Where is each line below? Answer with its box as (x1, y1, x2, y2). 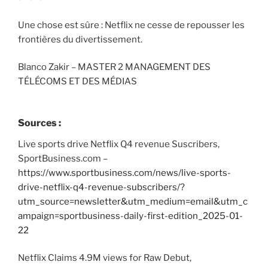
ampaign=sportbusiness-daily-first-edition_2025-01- (18, 210, 243, 221)
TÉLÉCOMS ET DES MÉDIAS (18, 76, 139, 87)
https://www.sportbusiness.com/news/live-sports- (18, 167, 231, 178)
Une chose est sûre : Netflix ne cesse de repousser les (18, 19, 245, 31)
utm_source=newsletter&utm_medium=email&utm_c (18, 196, 248, 207)
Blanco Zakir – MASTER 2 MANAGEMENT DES (18, 62, 211, 73)
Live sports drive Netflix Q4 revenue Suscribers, (18, 138, 220, 150)
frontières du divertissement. (18, 33, 142, 45)
